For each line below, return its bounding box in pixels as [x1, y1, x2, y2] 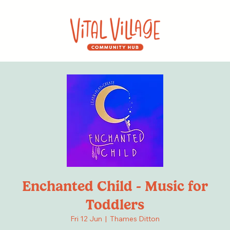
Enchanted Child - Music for [22, 178, 208, 195]
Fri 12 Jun [70, 214, 102, 224]
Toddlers [86, 196, 144, 214]
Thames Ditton [110, 214, 160, 224]
